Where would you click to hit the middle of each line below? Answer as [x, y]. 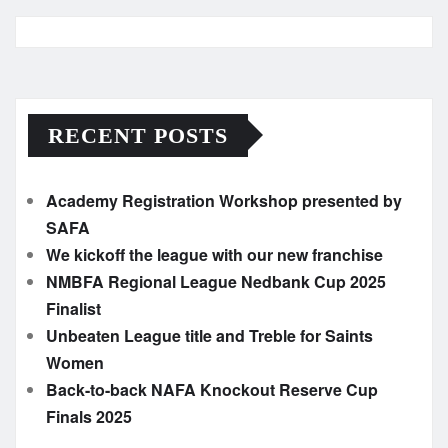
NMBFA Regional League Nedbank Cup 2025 [216, 281]
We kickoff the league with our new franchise [214, 254]
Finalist [73, 308]
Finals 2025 [89, 416]
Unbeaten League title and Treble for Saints [209, 335]
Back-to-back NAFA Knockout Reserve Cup [212, 389]
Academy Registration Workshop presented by [224, 200]
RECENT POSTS [138, 135]
